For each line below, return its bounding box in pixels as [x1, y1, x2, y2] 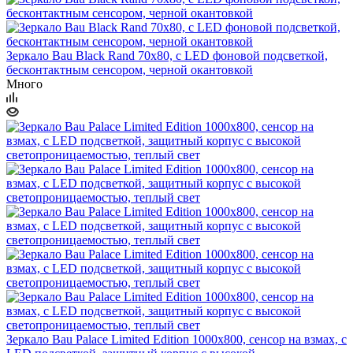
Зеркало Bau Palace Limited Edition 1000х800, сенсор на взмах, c [6, 332, 347, 346]
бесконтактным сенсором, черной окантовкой [6, 62, 253, 76]
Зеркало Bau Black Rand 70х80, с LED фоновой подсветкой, [6, 48, 328, 62]
